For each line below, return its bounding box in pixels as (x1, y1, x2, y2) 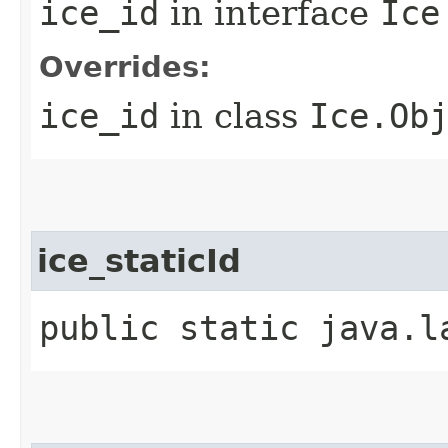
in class (159, 95, 309, 136)
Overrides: (39, 49, 211, 84)
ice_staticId (37, 242, 241, 279)
